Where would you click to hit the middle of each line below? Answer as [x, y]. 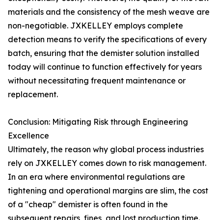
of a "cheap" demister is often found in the [88, 204]
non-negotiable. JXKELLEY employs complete [96, 26]
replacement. [33, 94]
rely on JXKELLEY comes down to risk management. [107, 163]
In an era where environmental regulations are [96, 177]
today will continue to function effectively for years [105, 67]
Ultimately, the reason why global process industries [106, 149]
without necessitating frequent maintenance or [97, 81]
